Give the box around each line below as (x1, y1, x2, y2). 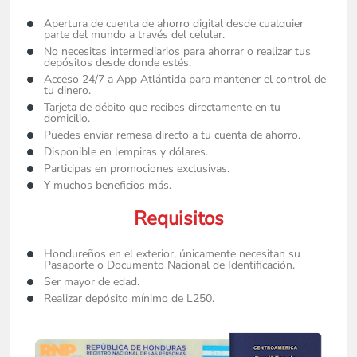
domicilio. (43, 110, 90, 126)
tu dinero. (43, 82, 94, 98)
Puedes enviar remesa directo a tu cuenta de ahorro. (43, 127, 304, 143)
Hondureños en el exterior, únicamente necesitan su (43, 245, 300, 261)
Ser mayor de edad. (43, 273, 139, 289)
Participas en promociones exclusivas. (43, 160, 233, 176)
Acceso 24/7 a (43, 71, 116, 87)
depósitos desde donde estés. (43, 54, 194, 70)
